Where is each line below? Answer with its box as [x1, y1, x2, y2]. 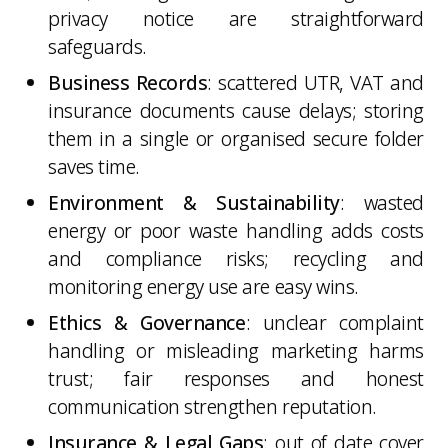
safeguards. [48, 32, 147, 60]
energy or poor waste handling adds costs [48, 216, 424, 244]
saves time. [48, 152, 140, 180]
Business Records [48, 68, 208, 96]
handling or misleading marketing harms [48, 336, 424, 364]
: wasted [339, 188, 424, 216]
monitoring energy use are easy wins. [48, 272, 359, 300]
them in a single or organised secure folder [48, 124, 424, 152]
